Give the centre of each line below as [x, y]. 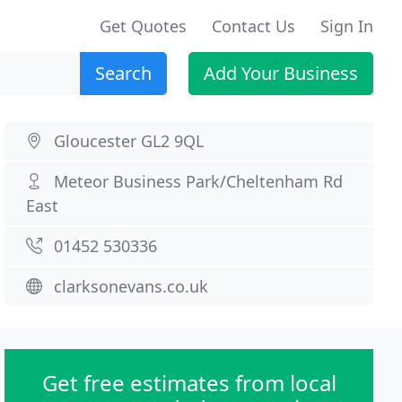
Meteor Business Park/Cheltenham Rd [199, 181]
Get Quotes [143, 26]
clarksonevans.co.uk [131, 286]
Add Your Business [281, 73]
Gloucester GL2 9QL [129, 141]
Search [123, 73]
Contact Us [253, 26]
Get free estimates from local [189, 383]
